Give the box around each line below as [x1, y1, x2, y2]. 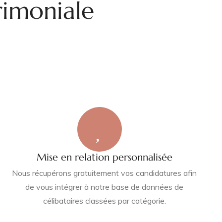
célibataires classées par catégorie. [43, 196, 166, 206]
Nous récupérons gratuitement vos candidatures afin [12, 168, 197, 178]
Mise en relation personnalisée [36, 151, 172, 164]
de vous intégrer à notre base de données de [25, 182, 184, 192]
